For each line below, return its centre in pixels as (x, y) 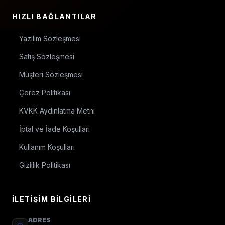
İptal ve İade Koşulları (54, 129)
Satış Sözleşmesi (47, 57)
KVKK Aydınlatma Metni (57, 111)
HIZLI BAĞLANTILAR (54, 16)
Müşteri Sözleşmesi (51, 75)
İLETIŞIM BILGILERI (52, 199)
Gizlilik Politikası (45, 165)
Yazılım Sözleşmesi (50, 38)
